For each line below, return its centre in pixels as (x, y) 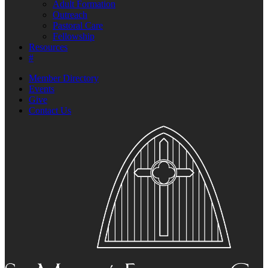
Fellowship (74, 36)
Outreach (70, 15)
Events (42, 89)
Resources (48, 47)
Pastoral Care (78, 25)
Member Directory (64, 78)
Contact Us (50, 110)
